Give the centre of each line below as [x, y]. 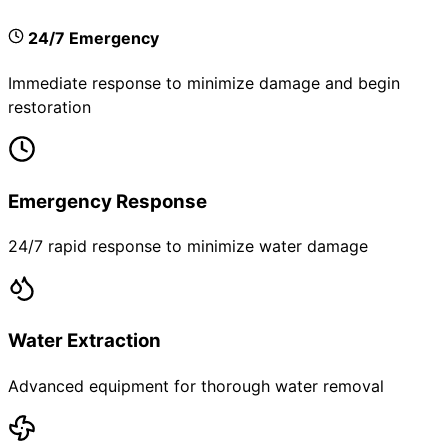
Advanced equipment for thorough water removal [196, 385]
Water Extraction [84, 341]
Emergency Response [107, 201]
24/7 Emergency [91, 37]
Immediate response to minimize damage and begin [204, 83]
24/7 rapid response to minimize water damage [188, 246]
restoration [49, 107]
